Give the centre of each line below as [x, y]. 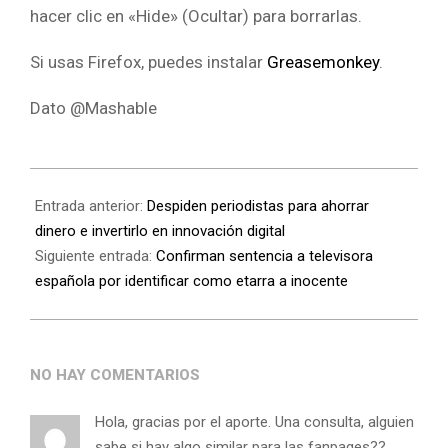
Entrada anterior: [91, 206]
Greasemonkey [323, 62]
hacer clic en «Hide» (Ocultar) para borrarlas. [196, 16]
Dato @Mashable [93, 108]
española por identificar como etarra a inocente [191, 281]
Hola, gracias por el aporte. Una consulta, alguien [254, 422]
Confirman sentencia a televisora [264, 256]
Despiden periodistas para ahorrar [258, 206]
